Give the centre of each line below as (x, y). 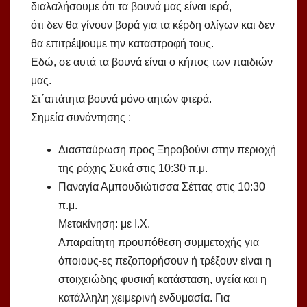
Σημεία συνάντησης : (81, 117)
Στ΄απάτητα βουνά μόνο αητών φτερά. (121, 99)
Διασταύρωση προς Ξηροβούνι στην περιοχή (167, 149)
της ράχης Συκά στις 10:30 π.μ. (133, 168)
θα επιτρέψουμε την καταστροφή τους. (122, 43)
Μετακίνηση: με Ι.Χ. (104, 223)
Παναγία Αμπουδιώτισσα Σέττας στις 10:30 (162, 186)
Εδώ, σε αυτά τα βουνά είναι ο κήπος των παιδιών (152, 62)
